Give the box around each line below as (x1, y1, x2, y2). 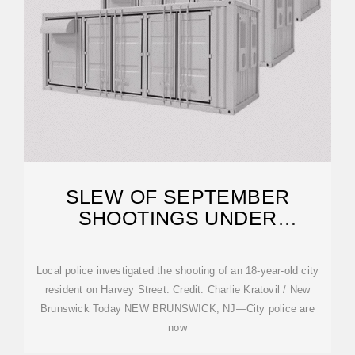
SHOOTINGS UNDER (78, 207, 277, 229)
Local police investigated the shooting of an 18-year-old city (36, 265, 319, 277)
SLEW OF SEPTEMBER (65, 185, 290, 208)
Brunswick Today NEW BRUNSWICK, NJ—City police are (40, 303, 315, 315)
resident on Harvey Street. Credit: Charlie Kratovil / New (44, 284, 311, 296)
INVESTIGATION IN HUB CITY (36, 228, 319, 250)
